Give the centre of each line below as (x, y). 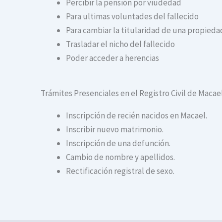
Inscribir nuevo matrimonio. (115, 129)
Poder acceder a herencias (112, 58)
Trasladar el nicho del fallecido (120, 44)
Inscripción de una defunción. (118, 143)
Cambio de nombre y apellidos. (120, 157)
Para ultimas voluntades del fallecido (132, 17)
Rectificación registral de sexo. (120, 171)
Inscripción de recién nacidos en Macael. (137, 115)
